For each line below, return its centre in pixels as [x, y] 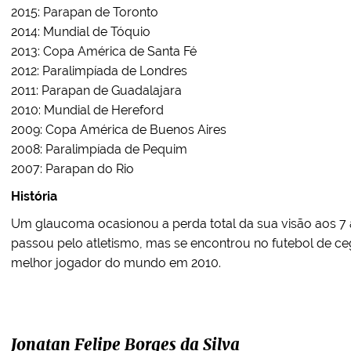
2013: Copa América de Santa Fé [104, 51]
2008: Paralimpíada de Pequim [99, 149]
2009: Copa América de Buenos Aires [119, 130]
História [34, 196]
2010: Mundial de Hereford [87, 110]
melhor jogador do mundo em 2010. [116, 263]
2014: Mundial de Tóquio [81, 32]
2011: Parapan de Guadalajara [96, 90]
